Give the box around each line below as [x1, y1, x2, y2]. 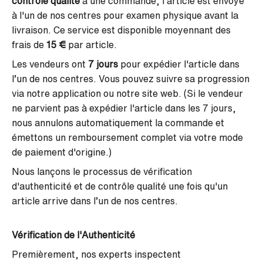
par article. [66, 40, 117, 49]
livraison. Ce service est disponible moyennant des [12, 25, 231, 35]
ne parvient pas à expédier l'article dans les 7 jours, [12, 103, 236, 113]
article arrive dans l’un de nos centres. [12, 196, 178, 205]
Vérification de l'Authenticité [12, 230, 135, 240]
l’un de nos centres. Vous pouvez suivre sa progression [12, 74, 249, 83]
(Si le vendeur [184, 89, 243, 98]
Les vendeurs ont [12, 59, 88, 69]
